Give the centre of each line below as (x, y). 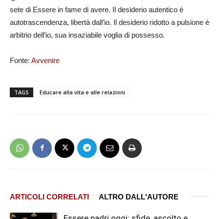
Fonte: (21, 60)
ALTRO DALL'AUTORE (139, 197)
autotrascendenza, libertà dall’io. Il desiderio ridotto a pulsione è (109, 22)
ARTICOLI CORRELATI (49, 197)
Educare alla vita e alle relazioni (82, 92)
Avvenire (45, 60)
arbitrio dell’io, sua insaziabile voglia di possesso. (87, 35)
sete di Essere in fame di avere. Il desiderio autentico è (97, 9)
